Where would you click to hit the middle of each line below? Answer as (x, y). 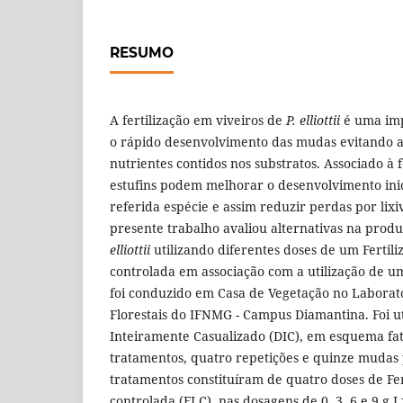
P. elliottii (313, 120)
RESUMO (142, 52)
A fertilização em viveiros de (198, 120)
